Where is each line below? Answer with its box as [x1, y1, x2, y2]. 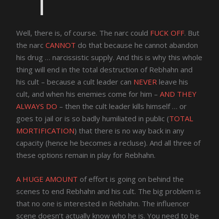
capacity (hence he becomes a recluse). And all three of [16, 138, 201, 148]
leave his [157, 77, 189, 87]
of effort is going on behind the [78, 174, 184, 184]
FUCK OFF [150, 28, 185, 38]
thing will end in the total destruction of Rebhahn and [16, 65, 193, 75]
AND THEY [160, 89, 197, 99]
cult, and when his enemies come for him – [16, 89, 160, 99]
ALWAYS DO [16, 101, 58, 111]
